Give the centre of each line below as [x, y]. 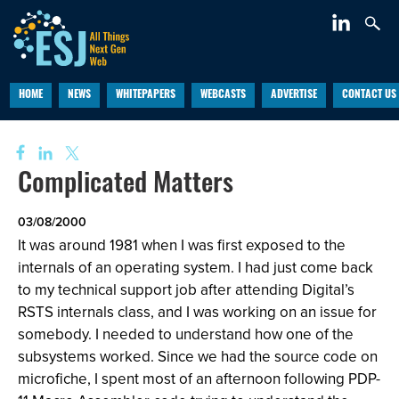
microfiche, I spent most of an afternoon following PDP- [199, 379]
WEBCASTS [223, 95]
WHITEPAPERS [145, 95]
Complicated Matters [126, 186]
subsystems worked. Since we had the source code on [198, 357]
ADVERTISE [293, 95]
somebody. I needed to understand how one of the [186, 334]
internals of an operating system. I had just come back [195, 268]
